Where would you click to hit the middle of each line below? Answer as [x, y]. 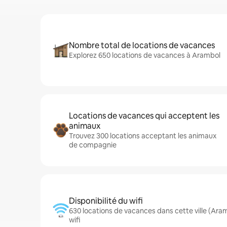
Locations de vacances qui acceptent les [144, 116]
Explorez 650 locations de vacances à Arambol [145, 55]
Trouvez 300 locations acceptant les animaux [143, 136]
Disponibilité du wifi [106, 201]
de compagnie [93, 145]
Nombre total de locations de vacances [142, 45]
